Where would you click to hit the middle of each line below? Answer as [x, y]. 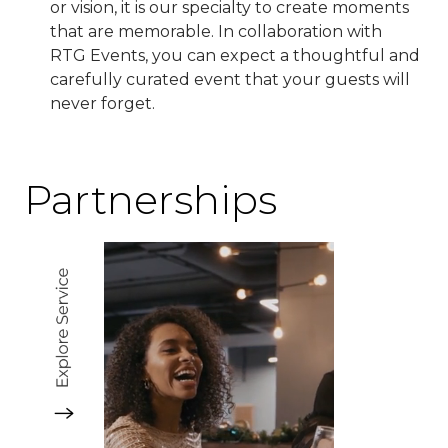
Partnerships [150, 199]
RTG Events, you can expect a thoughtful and [235, 55]
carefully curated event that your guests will [230, 79]
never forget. [102, 103]
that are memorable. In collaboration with [216, 31]
